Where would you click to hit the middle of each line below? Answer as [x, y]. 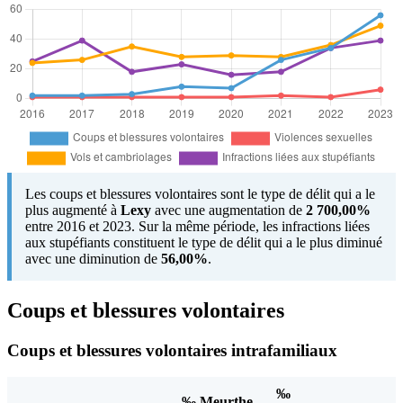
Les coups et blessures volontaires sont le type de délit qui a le [200, 193]
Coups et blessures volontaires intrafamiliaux [172, 350]
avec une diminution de [93, 258]
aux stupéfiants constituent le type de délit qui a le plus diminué [204, 242]
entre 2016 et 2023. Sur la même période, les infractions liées [197, 226]
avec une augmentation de [228, 210]
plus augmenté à [73, 210]
